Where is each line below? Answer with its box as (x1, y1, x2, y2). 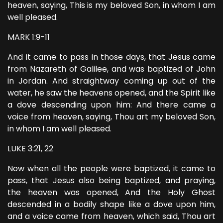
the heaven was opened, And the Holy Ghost (7, 187, 216, 198)
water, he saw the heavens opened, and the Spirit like (7, 87, 216, 99)
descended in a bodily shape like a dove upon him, (7, 199, 216, 210)
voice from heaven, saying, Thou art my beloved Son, (7, 111, 216, 122)
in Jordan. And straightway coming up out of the (7, 75, 216, 87)
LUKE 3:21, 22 (7, 143, 53, 154)
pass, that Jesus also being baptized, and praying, (7, 175, 216, 186)
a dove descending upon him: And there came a (7, 99, 216, 111)
